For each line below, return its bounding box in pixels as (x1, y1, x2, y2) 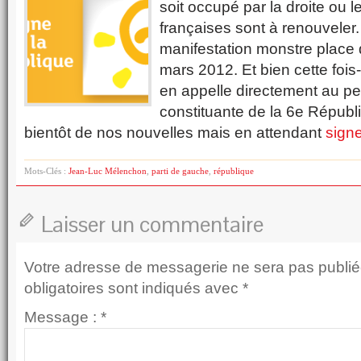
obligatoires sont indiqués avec (24, 280, 243, 297)
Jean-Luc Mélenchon (68, 166, 147, 176)
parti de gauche (151, 166, 209, 176)
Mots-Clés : (24, 166, 68, 176)
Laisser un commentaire (41, 210, 263, 239)
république (214, 166, 254, 176)
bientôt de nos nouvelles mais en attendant (24, 124, 326, 141)
